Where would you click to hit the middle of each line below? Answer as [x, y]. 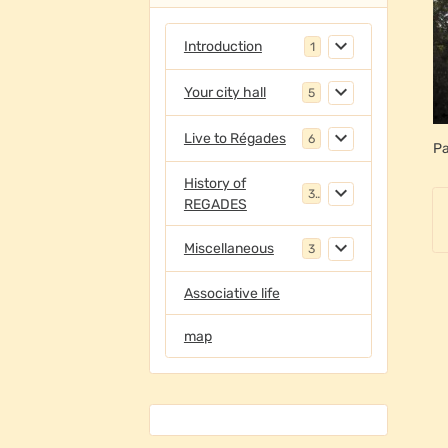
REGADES [215, 204]
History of [214, 183]
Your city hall [224, 92]
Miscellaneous [228, 248]
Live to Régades [234, 138]
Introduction [222, 46]
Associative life [231, 293]
